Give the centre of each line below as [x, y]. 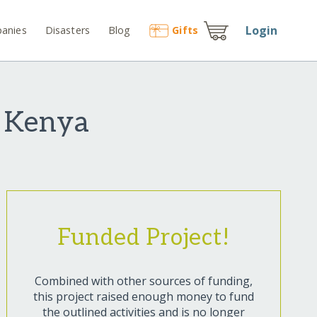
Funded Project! [143, 238]
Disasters [68, 30]
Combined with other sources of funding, [143, 281]
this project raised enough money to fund [143, 297]
